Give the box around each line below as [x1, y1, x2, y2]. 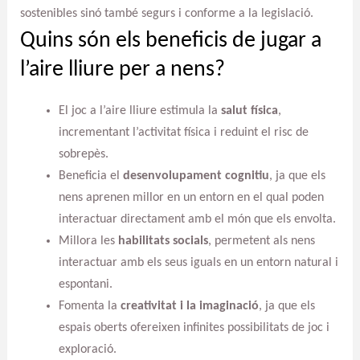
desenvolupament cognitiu [122, 169, 269, 182]
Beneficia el [58, 169, 123, 182]
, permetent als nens [207, 234, 315, 247]
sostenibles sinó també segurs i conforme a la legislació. [19, 7, 313, 21]
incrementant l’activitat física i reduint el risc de [58, 125, 309, 139]
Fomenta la [58, 299, 121, 313]
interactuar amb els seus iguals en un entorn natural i [58, 256, 338, 269]
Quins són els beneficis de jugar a [19, 29, 321, 52]
